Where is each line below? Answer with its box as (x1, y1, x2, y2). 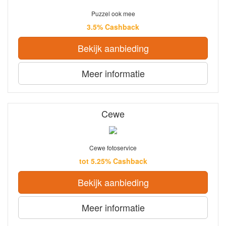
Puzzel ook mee (91, 9, 135, 18)
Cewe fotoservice (89, 143, 137, 152)
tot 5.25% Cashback (79, 155, 147, 166)
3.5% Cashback (87, 22, 139, 32)
